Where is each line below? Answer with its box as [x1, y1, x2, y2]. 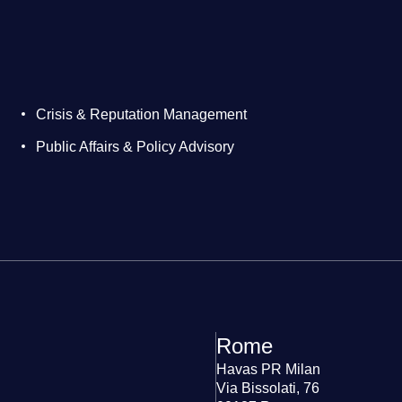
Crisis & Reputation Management [36, 107, 247, 123]
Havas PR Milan [215, 362, 320, 378]
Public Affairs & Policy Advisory [36, 139, 234, 155]
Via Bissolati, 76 [215, 380, 319, 397]
